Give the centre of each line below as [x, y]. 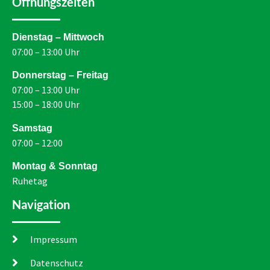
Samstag [32, 128]
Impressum [54, 240]
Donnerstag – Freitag [60, 75]
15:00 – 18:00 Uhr [46, 105]
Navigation [41, 205]
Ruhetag [30, 181]
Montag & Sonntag [55, 166]
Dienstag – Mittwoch [58, 37]
